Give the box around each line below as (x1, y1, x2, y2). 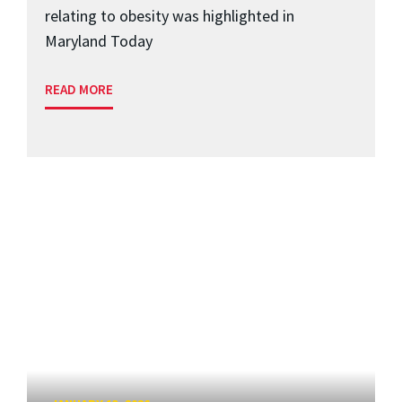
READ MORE (45, 80, 113, 98)
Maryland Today (45, 30, 153, 51)
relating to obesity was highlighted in (45, 4, 294, 26)
